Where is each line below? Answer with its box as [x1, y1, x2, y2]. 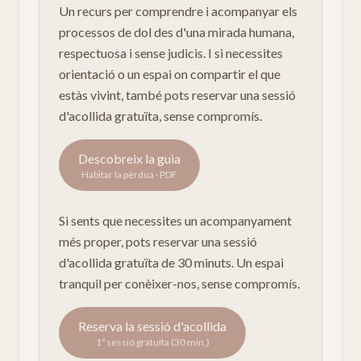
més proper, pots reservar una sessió [59, 234, 257, 249]
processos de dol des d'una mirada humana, [59, 24, 294, 39]
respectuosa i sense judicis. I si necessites [59, 45, 283, 60]
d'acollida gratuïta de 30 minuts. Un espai [59, 255, 284, 270]
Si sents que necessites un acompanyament [59, 213, 292, 228]
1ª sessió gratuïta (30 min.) [95, 336, 210, 348]
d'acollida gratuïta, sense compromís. [59, 108, 262, 123]
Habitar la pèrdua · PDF [81, 168, 177, 180]
